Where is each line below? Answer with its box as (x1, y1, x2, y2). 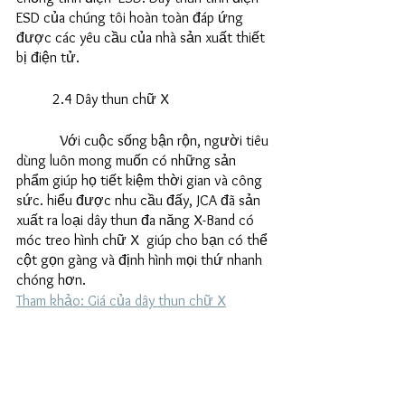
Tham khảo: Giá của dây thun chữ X (16, 292, 226, 310)
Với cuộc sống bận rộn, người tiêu (16, 132, 60, 150)
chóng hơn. (16, 271, 89, 289)
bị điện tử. (16, 49, 80, 67)
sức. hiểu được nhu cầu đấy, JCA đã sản (16, 192, 264, 210)
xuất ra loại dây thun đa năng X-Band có (16, 212, 258, 230)
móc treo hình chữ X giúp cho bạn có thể (16, 231, 271, 250)
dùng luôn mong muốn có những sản (16, 152, 240, 170)
